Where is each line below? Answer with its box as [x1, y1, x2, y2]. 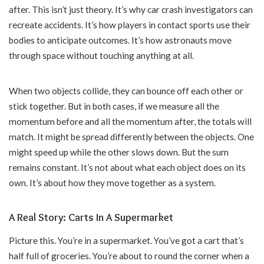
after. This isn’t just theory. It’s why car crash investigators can [9, 4, 253, 15]
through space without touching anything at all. [9, 50, 194, 61]
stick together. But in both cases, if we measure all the [9, 101, 219, 112]
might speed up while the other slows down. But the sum [9, 147, 229, 158]
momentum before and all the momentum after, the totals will [9, 116, 252, 127]
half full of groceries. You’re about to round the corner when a [9, 250, 249, 261]
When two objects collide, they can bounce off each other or [9, 85, 243, 97]
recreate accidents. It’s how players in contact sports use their [9, 19, 250, 31]
